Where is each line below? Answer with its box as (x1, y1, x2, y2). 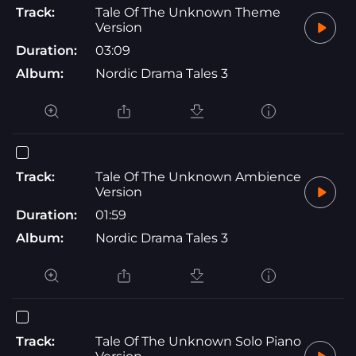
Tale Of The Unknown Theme (95, 4, 281, 20)
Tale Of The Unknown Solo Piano (95, 333, 301, 349)
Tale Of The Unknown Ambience (95, 168, 301, 184)
